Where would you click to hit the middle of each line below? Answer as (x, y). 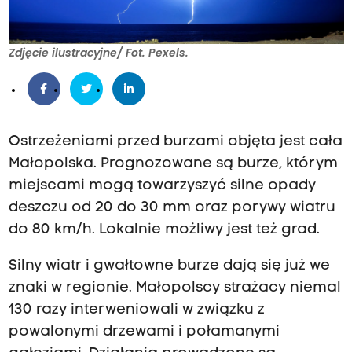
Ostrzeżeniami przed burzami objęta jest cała (175, 142)
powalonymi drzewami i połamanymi (144, 332)
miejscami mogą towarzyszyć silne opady (162, 186)
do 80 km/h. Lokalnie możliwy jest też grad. (164, 230)
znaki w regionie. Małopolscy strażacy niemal (174, 288)
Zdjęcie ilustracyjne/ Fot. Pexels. (98, 53)
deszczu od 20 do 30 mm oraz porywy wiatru (172, 208)
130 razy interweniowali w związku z (136, 310)
